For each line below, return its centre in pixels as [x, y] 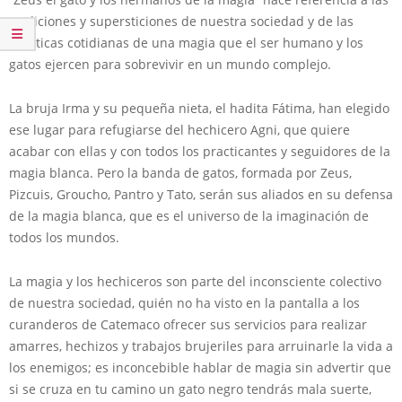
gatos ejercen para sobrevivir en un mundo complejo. [170, 64]
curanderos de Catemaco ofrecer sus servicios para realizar [188, 324]
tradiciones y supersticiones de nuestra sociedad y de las [181, 21]
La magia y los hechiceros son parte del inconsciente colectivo [195, 281]
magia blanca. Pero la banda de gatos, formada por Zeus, [180, 172]
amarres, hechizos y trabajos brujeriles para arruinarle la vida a [201, 345]
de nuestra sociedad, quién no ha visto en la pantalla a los [184, 302]
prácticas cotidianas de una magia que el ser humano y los [186, 42]
